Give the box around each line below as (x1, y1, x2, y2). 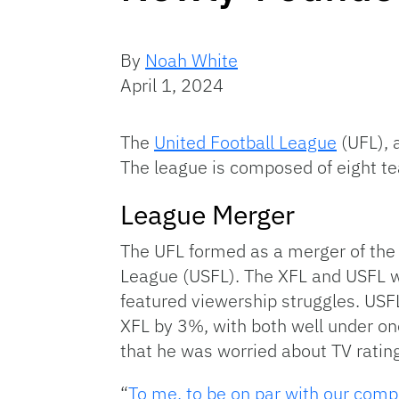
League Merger (120, 197, 295, 232)
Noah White (145, 48, 238, 73)
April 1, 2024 (120, 73, 224, 98)
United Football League (154, 130, 337, 155)
